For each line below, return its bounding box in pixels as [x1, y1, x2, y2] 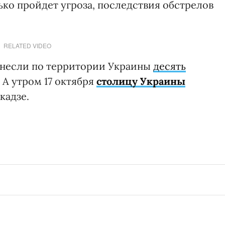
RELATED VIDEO [3, 41, 51, 50]
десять [153, 60, 186, 73]
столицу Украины [96, 75, 185, 88]
